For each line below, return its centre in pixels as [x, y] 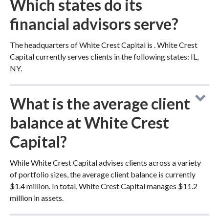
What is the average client [100, 103]
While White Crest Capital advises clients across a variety [105, 163]
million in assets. [37, 198]
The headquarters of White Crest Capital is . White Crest [104, 45]
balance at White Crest [89, 122]
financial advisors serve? [94, 24]
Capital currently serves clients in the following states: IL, [104, 56]
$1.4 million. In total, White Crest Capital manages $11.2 [104, 186]
